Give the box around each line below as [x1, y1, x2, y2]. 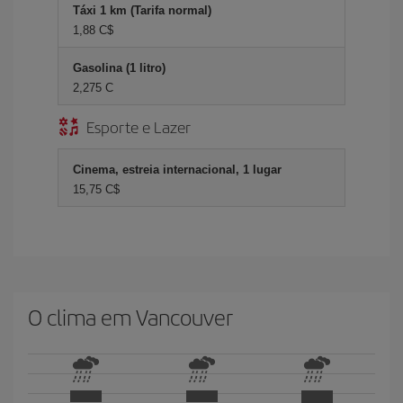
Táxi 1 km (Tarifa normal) [73, 4, 211, 17]
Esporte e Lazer [86, 115, 191, 138]
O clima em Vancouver [28, 301, 233, 332]
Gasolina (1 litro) [73, 61, 166, 75]
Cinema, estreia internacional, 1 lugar [73, 163, 282, 176]
